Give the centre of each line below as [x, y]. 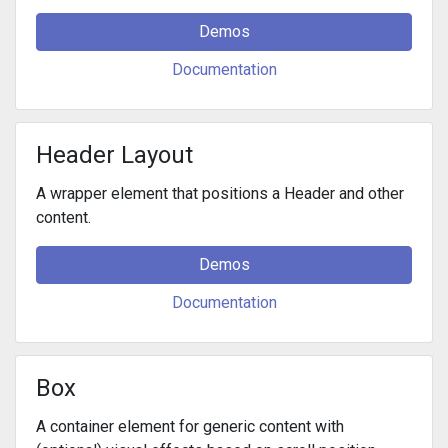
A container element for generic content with [190, 426]
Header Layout [114, 154]
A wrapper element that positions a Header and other [220, 193]
